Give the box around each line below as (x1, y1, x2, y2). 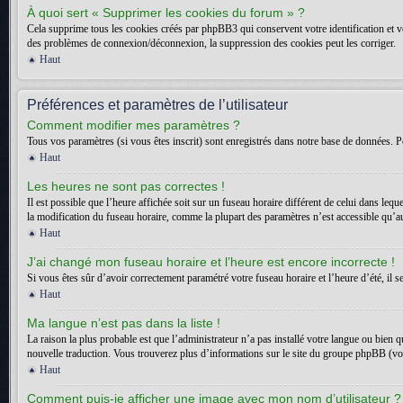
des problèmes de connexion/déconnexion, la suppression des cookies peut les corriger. (27, 37, 396, 49)
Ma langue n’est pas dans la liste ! (27, 316, 220, 330)
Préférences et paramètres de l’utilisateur (27, 97, 288, 112)
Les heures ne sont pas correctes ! (27, 179, 225, 193)
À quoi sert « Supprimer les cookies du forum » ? (27, 5, 305, 20)
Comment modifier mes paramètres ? (27, 118, 240, 132)
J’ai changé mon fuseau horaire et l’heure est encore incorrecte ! (27, 255, 395, 269)
